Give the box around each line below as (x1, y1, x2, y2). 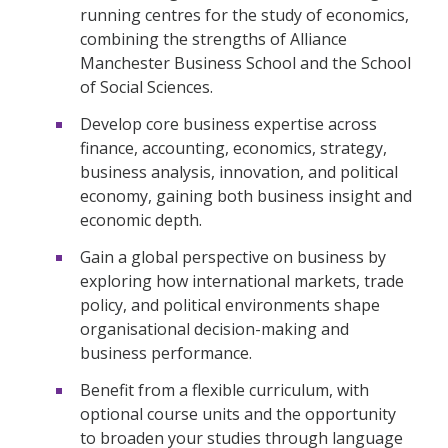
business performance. (80, 342, 252, 365)
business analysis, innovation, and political (80, 161, 398, 184)
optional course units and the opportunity (80, 402, 396, 425)
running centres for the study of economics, (80, 4, 409, 27)
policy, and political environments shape (80, 294, 380, 317)
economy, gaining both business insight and (80, 185, 412, 208)
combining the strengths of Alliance (80, 28, 347, 51)
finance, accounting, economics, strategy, (80, 137, 387, 160)
